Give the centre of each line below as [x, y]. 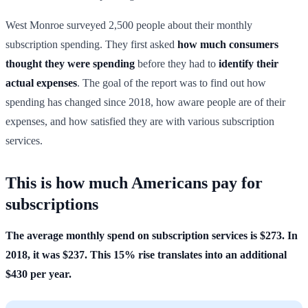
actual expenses [41, 82]
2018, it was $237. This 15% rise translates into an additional [146, 254]
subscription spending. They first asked [91, 44]
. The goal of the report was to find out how [172, 82]
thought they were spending [70, 63]
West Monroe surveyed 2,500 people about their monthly [129, 25]
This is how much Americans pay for [134, 183]
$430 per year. [38, 274]
